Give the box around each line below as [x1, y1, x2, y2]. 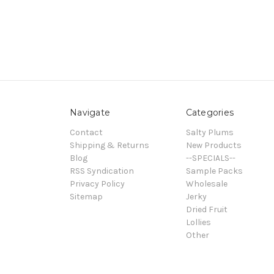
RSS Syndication [70, 166, 134, 177]
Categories [185, 107, 234, 119]
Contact [70, 127, 103, 138]
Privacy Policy [70, 179, 125, 190]
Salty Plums [185, 127, 234, 138]
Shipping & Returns [70, 140, 149, 151]
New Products [185, 140, 242, 151]
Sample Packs [185, 166, 243, 177]
